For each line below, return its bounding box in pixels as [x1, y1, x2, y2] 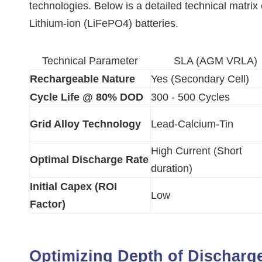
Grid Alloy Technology [30, 118, 141, 130]
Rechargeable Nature [30, 73, 135, 85]
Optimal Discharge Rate [30, 154, 149, 166]
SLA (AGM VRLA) [174, 55, 257, 67]
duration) [151, 163, 192, 174]
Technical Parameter [42, 55, 138, 67]
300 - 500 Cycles [151, 91, 230, 103]
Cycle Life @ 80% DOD [30, 91, 143, 103]
